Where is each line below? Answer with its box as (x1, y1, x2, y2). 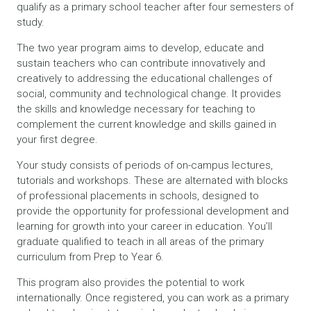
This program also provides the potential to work (17, 276, 244, 289)
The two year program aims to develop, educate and (17, 42, 264, 55)
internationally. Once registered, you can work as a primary (17, 292, 289, 305)
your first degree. (17, 133, 98, 146)
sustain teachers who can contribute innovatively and (17, 57, 265, 70)
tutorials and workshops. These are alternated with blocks (17, 174, 288, 187)
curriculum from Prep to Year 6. (17, 251, 164, 264)
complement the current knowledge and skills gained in (17, 118, 276, 131)
